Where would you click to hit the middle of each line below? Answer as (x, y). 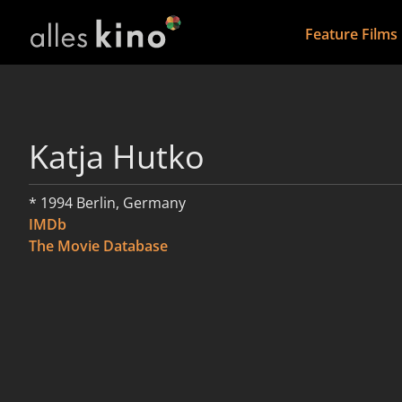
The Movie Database (98, 246)
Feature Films (351, 34)
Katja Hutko (117, 157)
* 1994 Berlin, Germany (107, 203)
